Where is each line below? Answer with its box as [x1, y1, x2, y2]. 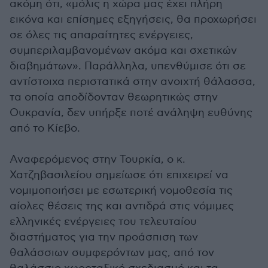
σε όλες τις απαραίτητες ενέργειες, [10, 29, 193, 41]
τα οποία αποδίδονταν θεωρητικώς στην [10, 91, 218, 103]
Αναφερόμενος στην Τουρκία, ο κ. [10, 153, 185, 166]
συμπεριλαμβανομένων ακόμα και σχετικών [10, 44, 237, 57]
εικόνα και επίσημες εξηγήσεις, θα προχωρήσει [10, 13, 257, 26]
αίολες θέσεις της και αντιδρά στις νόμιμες [10, 200, 234, 212]
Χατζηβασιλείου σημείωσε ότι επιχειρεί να [10, 169, 229, 181]
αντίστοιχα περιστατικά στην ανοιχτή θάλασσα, [10, 75, 255, 88]
